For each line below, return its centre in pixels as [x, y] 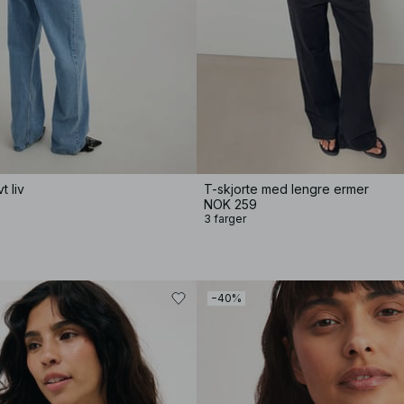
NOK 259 [230, 204]
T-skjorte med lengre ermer [286, 189]
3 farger [225, 219]
